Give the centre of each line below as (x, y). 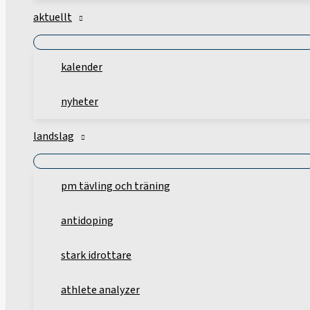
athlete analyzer (100, 290)
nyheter (80, 102)
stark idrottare (96, 256)
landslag (54, 137)
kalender (82, 67)
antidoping (87, 221)
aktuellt (53, 18)
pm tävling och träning (116, 186)
